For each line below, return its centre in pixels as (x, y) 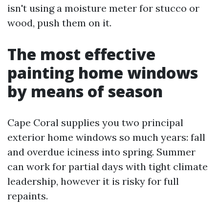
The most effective (81, 54)
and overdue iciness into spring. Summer (101, 152)
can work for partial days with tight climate (108, 166)
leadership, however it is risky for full (93, 181)
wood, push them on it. (59, 23)
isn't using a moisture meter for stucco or (103, 8)
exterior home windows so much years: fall (106, 137)
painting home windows (103, 73)
